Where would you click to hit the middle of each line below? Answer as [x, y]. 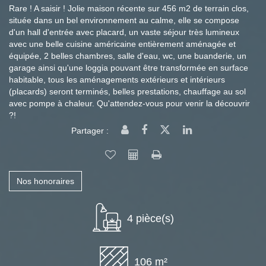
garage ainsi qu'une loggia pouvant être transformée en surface [129, 68]
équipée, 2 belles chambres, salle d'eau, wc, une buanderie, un [128, 56]
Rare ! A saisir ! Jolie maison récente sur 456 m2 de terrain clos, [129, 8]
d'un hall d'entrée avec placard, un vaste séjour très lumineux [124, 32]
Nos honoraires [45, 181]
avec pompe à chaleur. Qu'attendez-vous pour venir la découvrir [129, 103]
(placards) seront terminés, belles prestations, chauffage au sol [127, 91]
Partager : [90, 131]
